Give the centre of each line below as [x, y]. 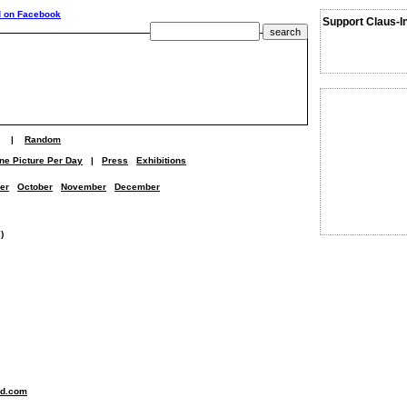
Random [43, 139]
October [35, 187]
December [137, 187]
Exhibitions [161, 160]
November [84, 187]
